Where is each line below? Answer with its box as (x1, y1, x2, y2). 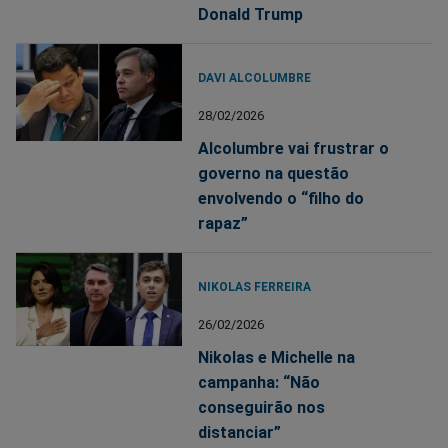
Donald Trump (198, 4, 304, 24)
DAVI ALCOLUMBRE (198, 70, 312, 85)
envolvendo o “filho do (198, 188, 365, 208)
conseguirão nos (198, 397, 326, 417)
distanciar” (198, 422, 282, 442)
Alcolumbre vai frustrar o (198, 138, 390, 158)
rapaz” (198, 213, 249, 233)
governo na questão (198, 163, 350, 183)
